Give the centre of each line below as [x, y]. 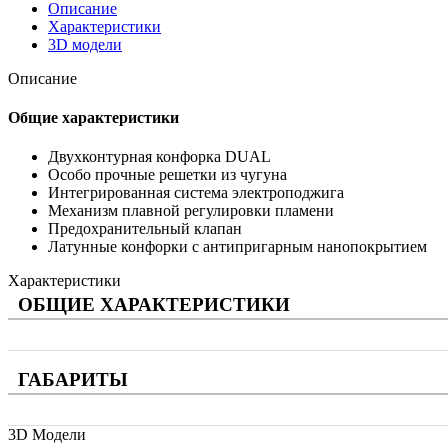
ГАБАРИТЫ [73, 380]
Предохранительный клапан [145, 229]
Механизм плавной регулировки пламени [191, 211]
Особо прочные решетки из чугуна [167, 175]
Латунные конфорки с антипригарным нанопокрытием [237, 247]
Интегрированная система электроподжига [196, 193]
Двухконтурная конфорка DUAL [159, 157]
